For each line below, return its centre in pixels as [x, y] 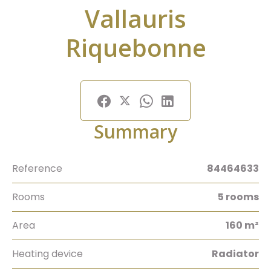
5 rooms [238, 197]
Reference [37, 168]
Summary [135, 132]
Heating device [47, 254]
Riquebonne [135, 47]
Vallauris [135, 18]
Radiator [235, 254]
